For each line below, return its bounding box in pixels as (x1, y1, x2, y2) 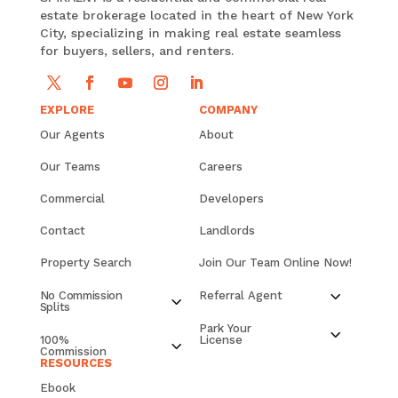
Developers (198, 192, 264, 206)
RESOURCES (39, 356, 112, 370)
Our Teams (39, 160, 100, 174)
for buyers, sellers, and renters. (39, 44, 234, 59)
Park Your (198, 322, 251, 336)
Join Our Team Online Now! (198, 256, 352, 270)
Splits (39, 300, 70, 314)
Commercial (39, 192, 105, 206)
